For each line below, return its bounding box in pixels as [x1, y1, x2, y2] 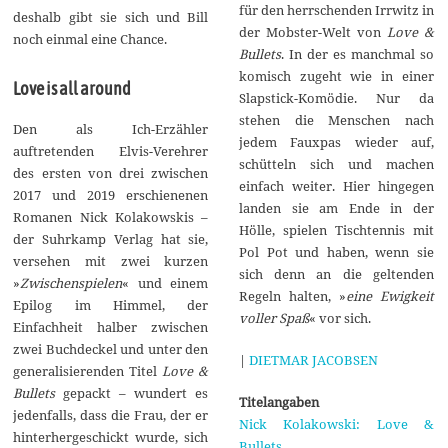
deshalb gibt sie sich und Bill [13, 7, 209, 26]
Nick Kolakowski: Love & [238, 414, 434, 433]
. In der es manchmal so [280, 44, 434, 63]
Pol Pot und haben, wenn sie [238, 242, 434, 261]
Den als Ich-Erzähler [13, 119, 209, 138]
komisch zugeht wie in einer [238, 66, 434, 85]
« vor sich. [308, 308, 371, 327]
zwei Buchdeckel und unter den [13, 339, 209, 358]
